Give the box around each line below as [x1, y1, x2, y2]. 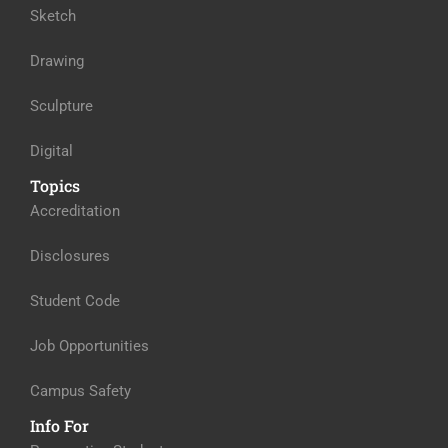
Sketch [30, 7, 76, 25]
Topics [30, 175, 80, 196]
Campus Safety [30, 382, 131, 400]
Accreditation [30, 202, 120, 220]
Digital [30, 142, 73, 160]
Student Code [30, 292, 120, 310]
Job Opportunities [30, 337, 149, 355]
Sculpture [30, 97, 93, 115]
